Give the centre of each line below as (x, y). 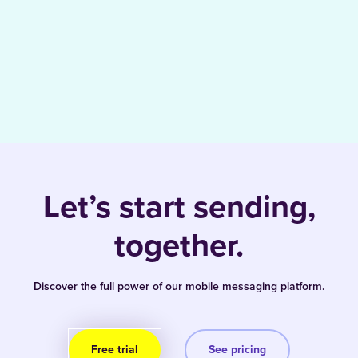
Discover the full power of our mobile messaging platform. (179, 287)
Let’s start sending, (179, 207)
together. (179, 245)
